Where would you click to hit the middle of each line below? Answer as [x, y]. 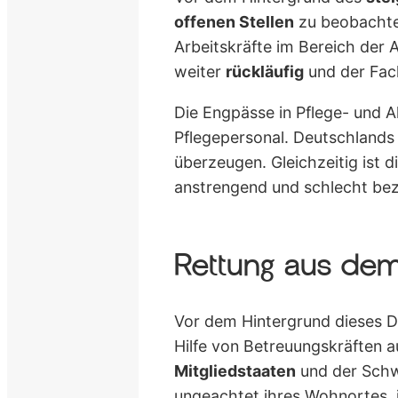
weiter [200, 71]
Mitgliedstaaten [235, 371]
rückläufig [265, 71]
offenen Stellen [235, 21]
